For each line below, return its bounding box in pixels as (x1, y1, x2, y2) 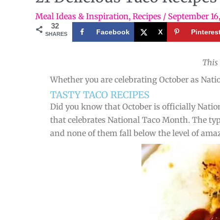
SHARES (45, 31, 67, 37)
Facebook (96, 28, 130, 36)
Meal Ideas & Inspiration (35, 11, 129, 21)
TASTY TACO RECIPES (50, 89, 149, 101)
